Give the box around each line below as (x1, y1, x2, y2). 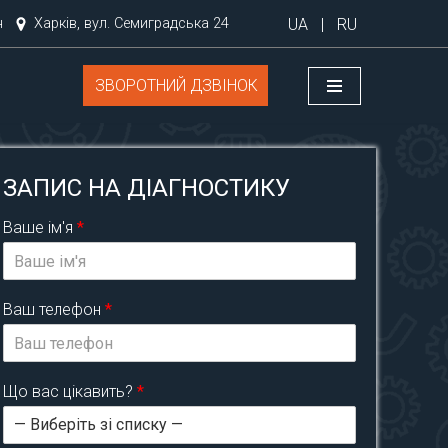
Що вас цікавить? (3, 382, 138, 401)
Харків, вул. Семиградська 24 (34, 15, 229, 32)
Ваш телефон (3, 300, 106, 319)
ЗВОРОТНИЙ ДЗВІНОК (95, 76, 258, 96)
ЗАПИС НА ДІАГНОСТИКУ (3, 174, 291, 202)
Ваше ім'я (3, 218, 78, 237)
